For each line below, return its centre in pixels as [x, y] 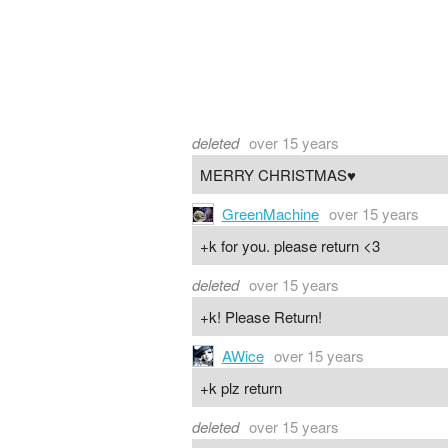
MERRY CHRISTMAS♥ [277, 174]
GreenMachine [270, 214]
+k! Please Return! [260, 316]
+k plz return [240, 387]
